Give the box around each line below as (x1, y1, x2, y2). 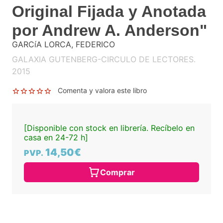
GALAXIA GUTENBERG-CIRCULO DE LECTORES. (12, 54, 196, 65)
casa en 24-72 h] (24, 132, 88, 143)
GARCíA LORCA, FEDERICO (12, 39, 115, 50)
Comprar (100, 167, 135, 178)
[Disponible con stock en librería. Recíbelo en (24, 123, 195, 133)
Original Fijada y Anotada (12, 2, 206, 21)
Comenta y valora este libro (58, 86, 147, 95)
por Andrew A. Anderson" (12, 21, 207, 40)
